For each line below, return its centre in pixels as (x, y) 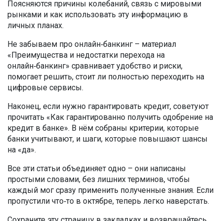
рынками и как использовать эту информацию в (98, 15)
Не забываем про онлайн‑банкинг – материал (92, 44)
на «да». (22, 150)
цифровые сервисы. (45, 88)
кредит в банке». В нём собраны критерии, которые (103, 128)
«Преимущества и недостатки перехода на (86, 55)
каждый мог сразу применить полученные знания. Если (110, 190)
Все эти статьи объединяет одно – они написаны (97, 168)
